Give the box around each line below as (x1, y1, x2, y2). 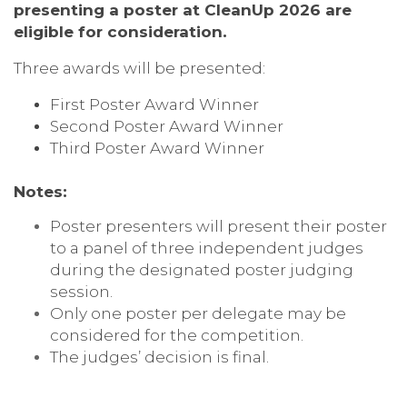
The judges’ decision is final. (50, 346, 269, 366)
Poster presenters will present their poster (50, 215, 387, 235)
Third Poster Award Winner (50, 137, 264, 157)
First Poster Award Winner (50, 94, 259, 114)
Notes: (14, 181, 67, 201)
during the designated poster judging (50, 259, 353, 279)
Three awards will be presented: (14, 57, 265, 77)
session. (50, 281, 113, 301)
